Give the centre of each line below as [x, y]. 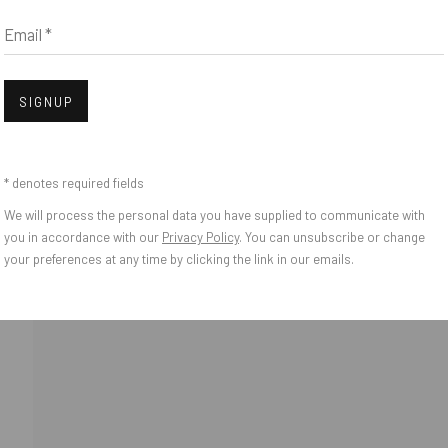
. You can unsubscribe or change [332, 237]
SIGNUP [46, 102]
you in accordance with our [83, 237]
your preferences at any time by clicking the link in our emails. [179, 259]
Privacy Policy [200, 237]
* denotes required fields [74, 183]
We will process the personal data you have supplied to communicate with [214, 215]
